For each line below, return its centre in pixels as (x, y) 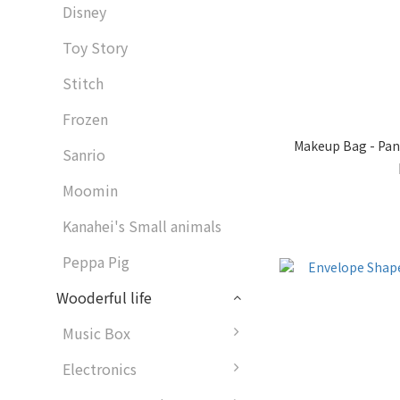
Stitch (83, 83)
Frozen (85, 119)
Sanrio (84, 154)
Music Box (96, 333)
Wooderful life (104, 297)
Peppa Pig (96, 262)
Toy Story (95, 47)
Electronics (100, 369)
